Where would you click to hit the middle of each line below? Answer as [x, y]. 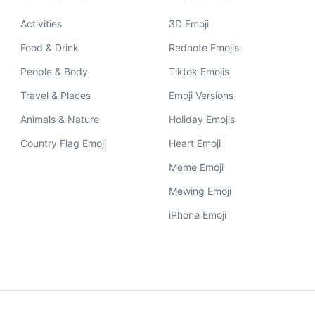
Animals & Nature [60, 119]
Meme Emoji [196, 167]
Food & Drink [50, 47]
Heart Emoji [194, 143]
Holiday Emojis [201, 119]
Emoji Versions [201, 95]
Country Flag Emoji [64, 143]
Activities [41, 24]
